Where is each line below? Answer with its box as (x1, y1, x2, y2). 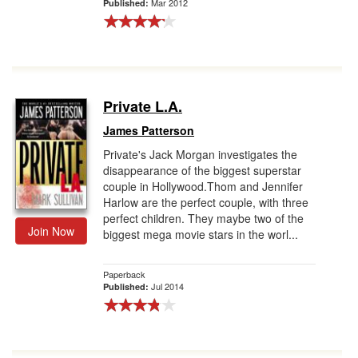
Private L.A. (103, 96, 182, 117)
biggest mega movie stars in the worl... (103, 226, 298, 242)
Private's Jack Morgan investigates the (103, 146, 297, 162)
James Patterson (103, 122, 194, 138)
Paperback (103, 268, 145, 280)
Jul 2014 (151, 280, 184, 292)
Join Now (28, 223, 74, 239)
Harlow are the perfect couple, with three (103, 194, 308, 210)
